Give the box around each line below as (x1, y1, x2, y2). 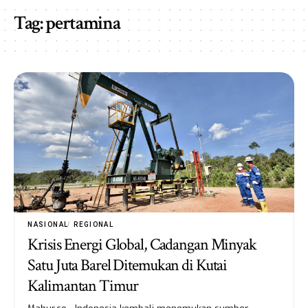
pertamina (45, 10, 120, 36)
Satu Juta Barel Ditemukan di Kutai (27, 254, 228, 276)
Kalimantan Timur (27, 274, 141, 296)
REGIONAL (74, 220, 114, 228)
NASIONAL (27, 220, 69, 228)
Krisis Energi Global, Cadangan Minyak (27, 233, 256, 255)
